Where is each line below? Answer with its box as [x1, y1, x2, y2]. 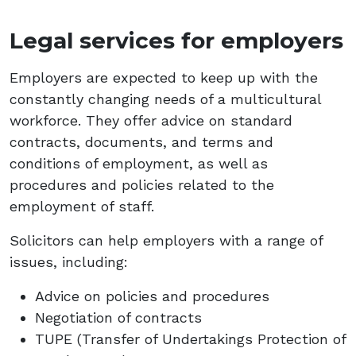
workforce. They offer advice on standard [10, 111, 292, 129]
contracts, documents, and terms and [10, 133, 273, 150]
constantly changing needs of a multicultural [10, 90, 321, 107]
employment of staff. [10, 197, 154, 215]
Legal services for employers [10, 26, 343, 54]
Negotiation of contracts [35, 308, 202, 326]
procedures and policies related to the [10, 176, 274, 193]
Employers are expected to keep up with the [10, 68, 318, 86]
